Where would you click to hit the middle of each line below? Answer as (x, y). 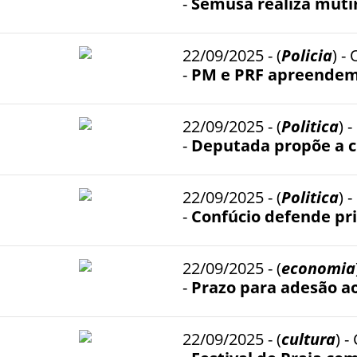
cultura (308, 339)
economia (318, 268)
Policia (307, 55)
